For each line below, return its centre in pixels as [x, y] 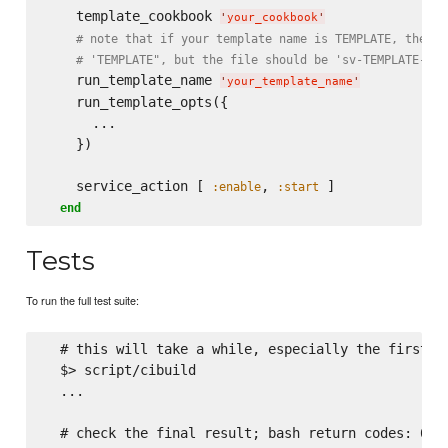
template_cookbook [131, 16]
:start [297, 187]
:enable [236, 187]
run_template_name [131, 80]
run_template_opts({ [135, 102]
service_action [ [127, 186]
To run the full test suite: [83, 300]
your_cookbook [272, 18]
